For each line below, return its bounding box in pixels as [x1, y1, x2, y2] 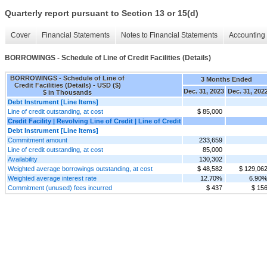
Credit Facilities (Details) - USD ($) [14, 81, 121, 89]
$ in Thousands [43, 88, 92, 96]
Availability [8, 155, 38, 163]
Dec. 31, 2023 [184, 87, 224, 95]
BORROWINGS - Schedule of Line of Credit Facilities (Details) [5, 54, 211, 63]
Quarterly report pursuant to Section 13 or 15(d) [5, 8, 198, 18]
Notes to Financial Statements [121, 31, 218, 40]
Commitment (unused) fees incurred [8, 184, 112, 191]
